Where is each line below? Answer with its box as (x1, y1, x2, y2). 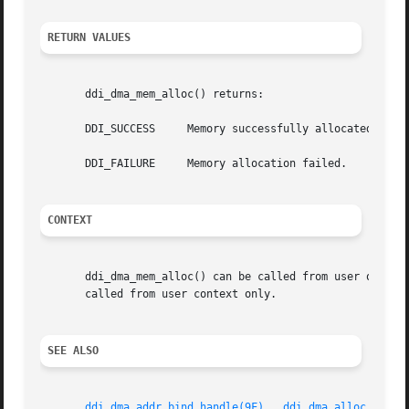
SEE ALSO (47, 344, 100, 358)
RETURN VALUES (47, 31, 131, 45)
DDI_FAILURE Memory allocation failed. (40, 157, 348, 171)
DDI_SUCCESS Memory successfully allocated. (40, 122, 380, 136)
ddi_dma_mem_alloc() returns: (40, 88, 265, 101)
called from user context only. (40, 288, 278, 301)
